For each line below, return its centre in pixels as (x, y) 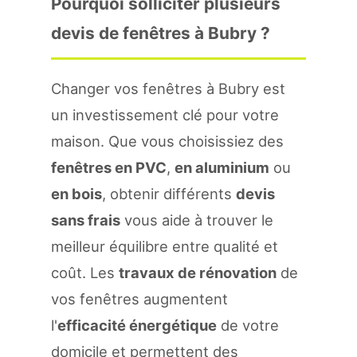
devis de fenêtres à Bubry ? (161, 33)
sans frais (86, 220)
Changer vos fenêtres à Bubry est (168, 88)
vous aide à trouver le (197, 220)
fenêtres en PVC (109, 167)
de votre (248, 325)
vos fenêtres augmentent (139, 299)
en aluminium (222, 167)
